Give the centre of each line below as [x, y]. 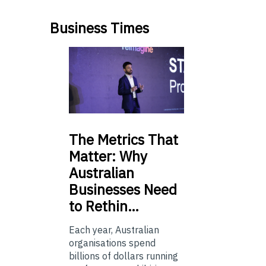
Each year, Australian [114, 230]
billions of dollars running [123, 256]
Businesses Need [123, 190]
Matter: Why [108, 156]
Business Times [99, 28]
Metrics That [136, 140]
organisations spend [112, 243]
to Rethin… [104, 206]
